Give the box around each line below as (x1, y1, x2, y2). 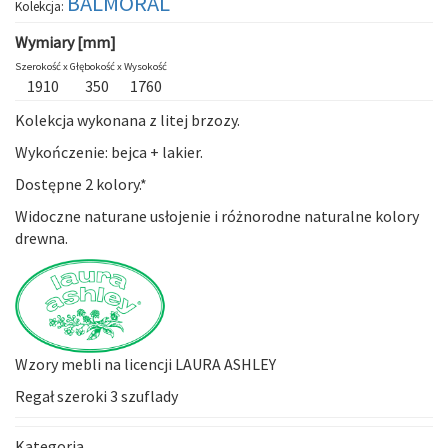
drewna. (15, 227, 68, 248)
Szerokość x (15, 59, 70, 73)
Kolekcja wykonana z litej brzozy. (15, 109, 240, 130)
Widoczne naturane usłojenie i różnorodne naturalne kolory (15, 205, 419, 226)
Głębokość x (70, 59, 124, 73)
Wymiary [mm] (15, 31, 116, 52)
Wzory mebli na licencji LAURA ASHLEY (15, 353, 276, 374)
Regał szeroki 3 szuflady (15, 385, 178, 406)
